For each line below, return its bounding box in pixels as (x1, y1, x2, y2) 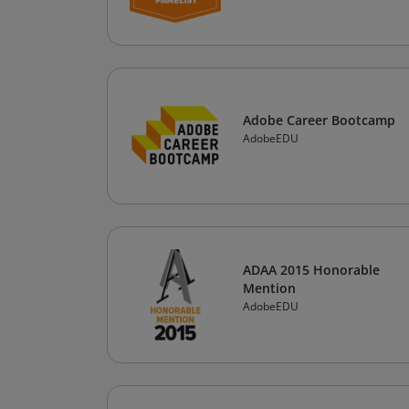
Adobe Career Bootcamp (243, 111, 395, 129)
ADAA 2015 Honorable (243, 261, 380, 278)
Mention (243, 279, 296, 297)
